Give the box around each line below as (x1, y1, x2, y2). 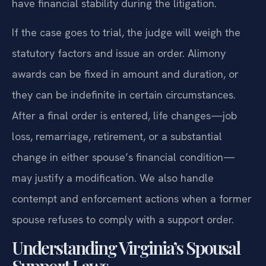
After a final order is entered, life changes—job (12, 109, 237, 123)
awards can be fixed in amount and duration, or (12, 67, 239, 81)
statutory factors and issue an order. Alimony (12, 46, 226, 61)
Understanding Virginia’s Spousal (12, 236, 240, 259)
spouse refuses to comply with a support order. (12, 213, 234, 227)
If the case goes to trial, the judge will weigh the (12, 26, 240, 40)
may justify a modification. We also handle (12, 171, 214, 185)
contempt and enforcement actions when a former (12, 192, 252, 206)
